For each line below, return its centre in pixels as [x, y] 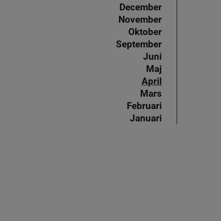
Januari [146, 118]
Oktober [145, 32]
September [139, 44]
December [141, 7]
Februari [145, 106]
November [140, 20]
